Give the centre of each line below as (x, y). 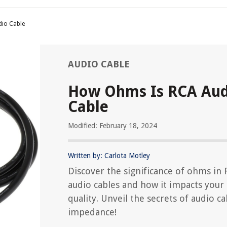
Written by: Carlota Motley (109, 156)
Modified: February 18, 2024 (112, 126)
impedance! (92, 212)
